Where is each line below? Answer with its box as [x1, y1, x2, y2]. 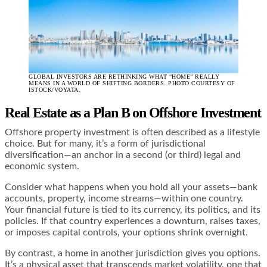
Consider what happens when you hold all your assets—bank [5, 182, 257, 193]
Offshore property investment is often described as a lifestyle [5, 128, 260, 138]
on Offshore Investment [132, 105, 261, 121]
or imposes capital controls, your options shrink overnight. [5, 228, 248, 238]
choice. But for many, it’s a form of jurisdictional [5, 139, 206, 149]
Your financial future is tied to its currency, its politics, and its [5, 205, 260, 215]
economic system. [5, 162, 79, 172]
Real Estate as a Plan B [5, 105, 133, 121]
